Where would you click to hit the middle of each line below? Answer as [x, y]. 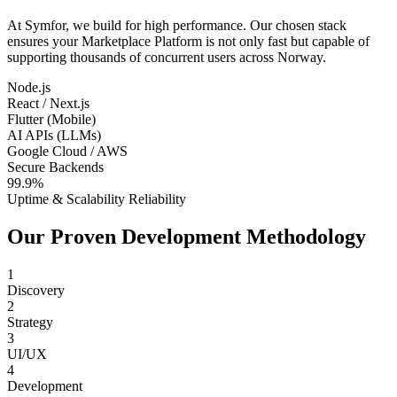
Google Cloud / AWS [67, 152]
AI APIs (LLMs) [54, 136]
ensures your [44, 42]
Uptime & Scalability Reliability [97, 199]
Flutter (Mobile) [51, 120]
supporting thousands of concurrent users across [142, 58]
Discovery [36, 290]
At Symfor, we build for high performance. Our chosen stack [177, 26]
